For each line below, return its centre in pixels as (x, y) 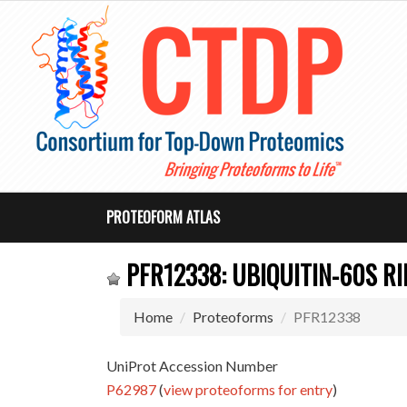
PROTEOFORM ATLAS (164, 217)
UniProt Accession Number (193, 366)
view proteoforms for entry (248, 389)
